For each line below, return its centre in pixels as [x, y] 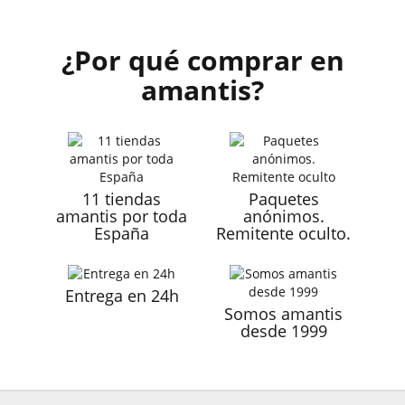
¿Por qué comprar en [202, 61]
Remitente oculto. [283, 234]
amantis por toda [122, 217]
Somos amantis [283, 314]
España [122, 234]
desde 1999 [283, 331]
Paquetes [283, 199]
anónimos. [283, 217]
